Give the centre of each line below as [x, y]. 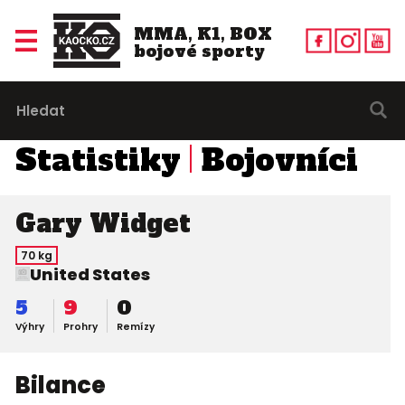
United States [89, 275]
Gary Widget [103, 223]
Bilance [60, 386]
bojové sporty [199, 51]
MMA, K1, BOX [202, 33]
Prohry [80, 327]
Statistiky [98, 160]
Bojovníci [279, 160]
